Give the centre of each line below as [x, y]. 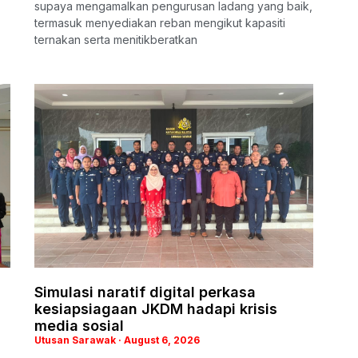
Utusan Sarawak [76, 340]
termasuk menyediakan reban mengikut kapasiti [160, 22]
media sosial [79, 325]
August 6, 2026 [161, 340]
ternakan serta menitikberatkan [116, 39]
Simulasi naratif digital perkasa [145, 292]
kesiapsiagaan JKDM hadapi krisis [156, 308]
